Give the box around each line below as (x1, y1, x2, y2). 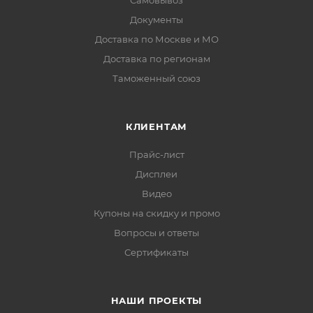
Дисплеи (136, 168, 177, 180)
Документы (130, 14, 183, 26)
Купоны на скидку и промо (93, 208, 220, 219)
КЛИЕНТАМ (125, 121, 188, 133)
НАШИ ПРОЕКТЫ (110, 295, 203, 307)
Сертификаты (124, 247, 189, 259)
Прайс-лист (129, 149, 184, 161)
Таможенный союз (112, 73, 201, 85)
